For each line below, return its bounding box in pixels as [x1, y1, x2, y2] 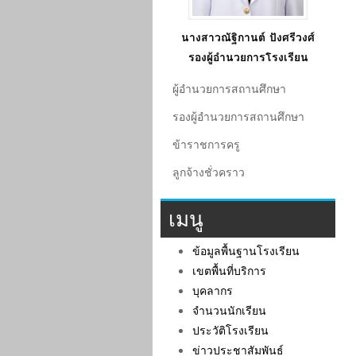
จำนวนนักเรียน [192, 301, 266, 319]
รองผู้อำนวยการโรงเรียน [188, 48, 308, 66]
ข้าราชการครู [172, 135, 240, 153]
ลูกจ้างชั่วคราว [172, 163, 245, 181]
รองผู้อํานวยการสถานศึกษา [172, 107, 304, 126]
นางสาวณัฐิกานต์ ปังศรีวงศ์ [181, 28, 315, 46]
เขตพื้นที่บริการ [192, 261, 266, 280]
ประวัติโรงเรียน [192, 321, 269, 339]
